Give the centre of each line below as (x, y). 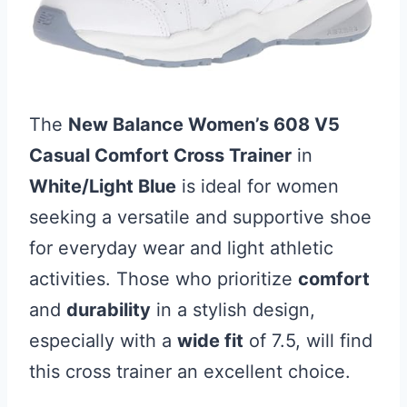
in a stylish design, (233, 309)
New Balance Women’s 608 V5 (204, 124)
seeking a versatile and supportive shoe (200, 217)
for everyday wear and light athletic (181, 248)
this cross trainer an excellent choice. (190, 371)
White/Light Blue (103, 186)
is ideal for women (258, 186)
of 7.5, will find (308, 340)
